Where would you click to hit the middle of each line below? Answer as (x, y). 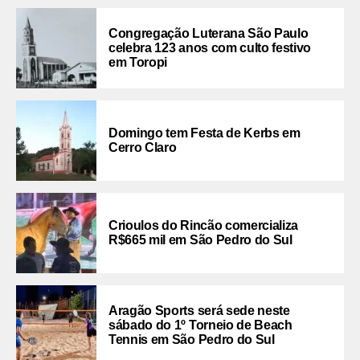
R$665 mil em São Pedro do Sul (200, 239)
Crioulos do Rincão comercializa (204, 225)
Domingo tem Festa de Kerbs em (205, 133)
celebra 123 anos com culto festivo (210, 47)
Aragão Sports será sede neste (199, 310)
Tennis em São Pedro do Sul (192, 339)
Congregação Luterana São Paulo (209, 33)
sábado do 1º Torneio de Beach (200, 325)
